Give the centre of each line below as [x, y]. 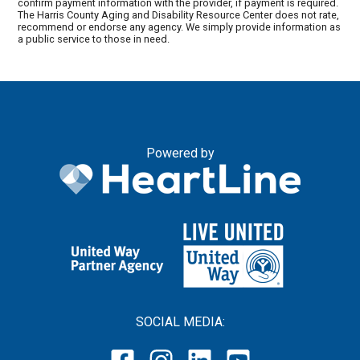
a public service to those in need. [94, 39]
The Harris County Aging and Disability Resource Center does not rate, [179, 15]
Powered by [180, 153]
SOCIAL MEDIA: [180, 321]
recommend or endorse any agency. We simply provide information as [180, 27]
